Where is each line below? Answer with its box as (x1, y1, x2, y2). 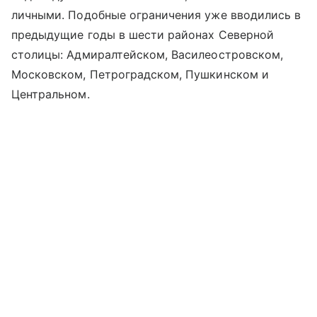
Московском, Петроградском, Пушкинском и (11, 67, 269, 82)
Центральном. (11, 87, 90, 102)
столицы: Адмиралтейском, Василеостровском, (11, 47, 284, 62)
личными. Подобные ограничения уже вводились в (11, 8, 301, 23)
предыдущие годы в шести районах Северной (11, 28, 274, 42)
